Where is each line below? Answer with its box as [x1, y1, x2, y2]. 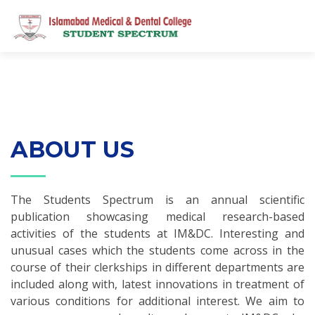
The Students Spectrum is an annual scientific [11, 192, 304, 207]
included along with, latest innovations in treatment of [11, 276, 304, 292]
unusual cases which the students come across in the [11, 243, 304, 258]
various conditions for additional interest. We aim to [11, 293, 304, 309]
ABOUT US [11, 136, 134, 163]
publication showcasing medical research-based [11, 209, 304, 224]
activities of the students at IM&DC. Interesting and [11, 226, 304, 241]
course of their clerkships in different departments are [11, 259, 304, 275]
